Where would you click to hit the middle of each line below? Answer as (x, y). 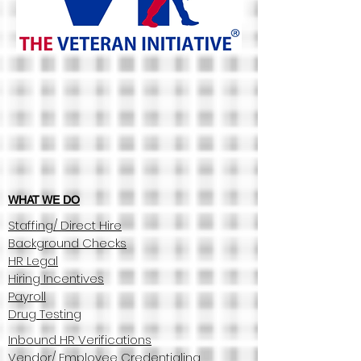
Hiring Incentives (56, 278)
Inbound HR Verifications (80, 340)
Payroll (27, 296)
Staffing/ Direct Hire (65, 225)
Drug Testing (45, 314)
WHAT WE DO (44, 200)
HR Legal (33, 261)
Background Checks (67, 243)
